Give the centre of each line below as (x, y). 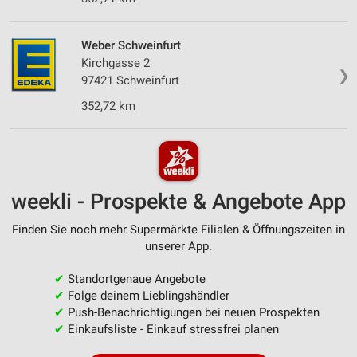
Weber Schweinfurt (131, 45)
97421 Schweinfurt (130, 80)
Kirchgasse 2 (116, 63)
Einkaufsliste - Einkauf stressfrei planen (171, 330)
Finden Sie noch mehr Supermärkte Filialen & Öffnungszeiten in (178, 230)
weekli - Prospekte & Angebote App (178, 202)
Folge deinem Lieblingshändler (147, 296)
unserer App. (178, 247)
